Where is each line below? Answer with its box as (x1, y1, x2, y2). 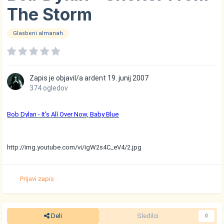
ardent (84, 74, 106, 82)
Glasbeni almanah (13, 30, 63, 37)
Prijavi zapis (20, 174, 54, 182)
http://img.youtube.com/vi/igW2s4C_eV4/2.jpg (7, 143, 142, 151)
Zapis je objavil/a (29, 74, 85, 82)
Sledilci (137, 212, 159, 220)
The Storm (7, 4, 92, 25)
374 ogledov (29, 84, 68, 92)
